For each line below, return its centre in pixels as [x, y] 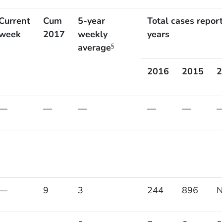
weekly [92, 34]
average [94, 48]
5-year [91, 21]
